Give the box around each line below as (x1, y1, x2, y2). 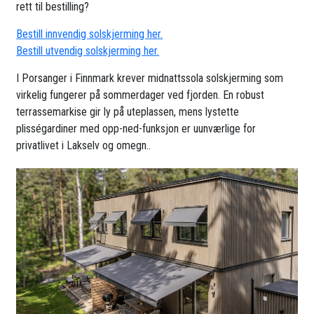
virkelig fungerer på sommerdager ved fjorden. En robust (16, 88, 265, 102)
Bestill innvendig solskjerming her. (16, 27, 163, 41)
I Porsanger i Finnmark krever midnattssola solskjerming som (16, 71, 284, 85)
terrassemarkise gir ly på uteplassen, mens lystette (16, 104, 240, 118)
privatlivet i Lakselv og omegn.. (16, 138, 151, 152)
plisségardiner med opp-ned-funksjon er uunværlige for (16, 121, 257, 135)
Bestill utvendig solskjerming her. (16, 43, 160, 57)
